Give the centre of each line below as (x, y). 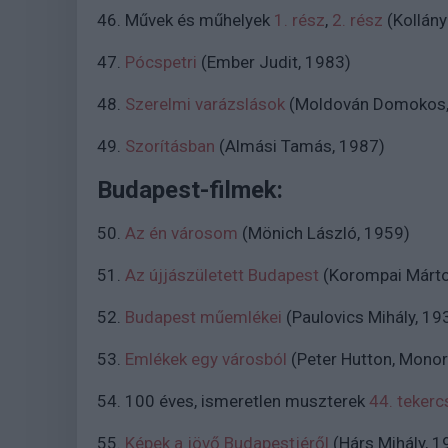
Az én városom (181, 233)
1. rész (299, 20)
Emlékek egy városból (206, 359)
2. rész (357, 20)
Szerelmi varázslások (205, 104)
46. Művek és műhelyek (185, 20)
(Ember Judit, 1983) (284, 62)
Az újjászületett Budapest (222, 275)
